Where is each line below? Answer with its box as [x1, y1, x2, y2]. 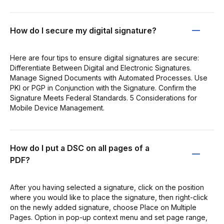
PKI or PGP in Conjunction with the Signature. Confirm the [10, 83, 196, 92]
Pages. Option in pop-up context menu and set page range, [10, 212, 207, 221]
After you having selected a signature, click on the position [10, 182, 204, 191]
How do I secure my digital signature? [10, 25, 156, 35]
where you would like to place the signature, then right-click [10, 192, 208, 201]
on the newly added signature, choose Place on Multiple [10, 202, 196, 211]
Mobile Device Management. [10, 103, 104, 112]
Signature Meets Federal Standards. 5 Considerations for [10, 93, 197, 102]
